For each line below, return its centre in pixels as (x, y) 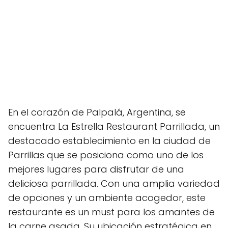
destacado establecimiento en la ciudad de (109, 141)
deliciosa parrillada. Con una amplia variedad (114, 183)
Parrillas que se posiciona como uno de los (106, 155)
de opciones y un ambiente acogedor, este (107, 198)
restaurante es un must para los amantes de (111, 212)
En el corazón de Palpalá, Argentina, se (97, 112)
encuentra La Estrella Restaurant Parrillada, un (114, 126)
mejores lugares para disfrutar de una (96, 169)
